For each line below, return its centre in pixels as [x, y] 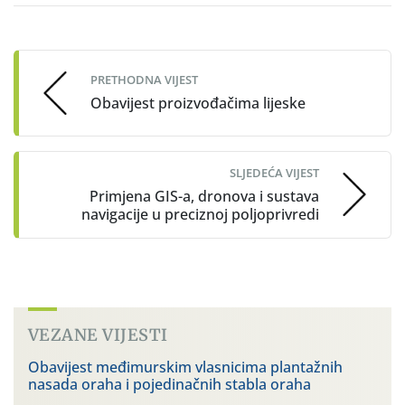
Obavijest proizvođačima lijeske [198, 104]
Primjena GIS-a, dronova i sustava [204, 196]
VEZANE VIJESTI [98, 334]
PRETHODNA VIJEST [144, 80]
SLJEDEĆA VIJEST [274, 172]
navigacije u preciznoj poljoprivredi [200, 214]
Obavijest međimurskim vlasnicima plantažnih [185, 367]
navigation [74, 48]
